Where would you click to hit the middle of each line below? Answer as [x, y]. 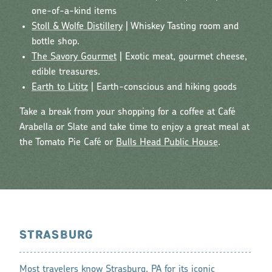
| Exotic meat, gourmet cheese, [182, 57]
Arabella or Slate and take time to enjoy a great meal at [134, 127]
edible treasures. [66, 72]
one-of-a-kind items [74, 11]
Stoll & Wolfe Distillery [77, 26]
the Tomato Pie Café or [68, 142]
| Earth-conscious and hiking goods [162, 87]
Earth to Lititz [60, 87]
